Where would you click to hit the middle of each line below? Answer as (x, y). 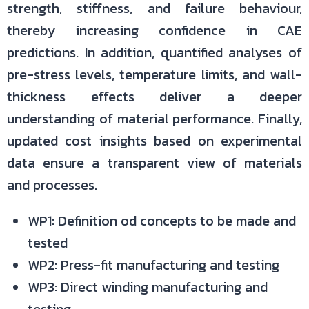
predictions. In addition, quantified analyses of (154, 52)
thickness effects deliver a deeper (154, 97)
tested (48, 243)
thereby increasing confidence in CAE (154, 30)
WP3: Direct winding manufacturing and (148, 287)
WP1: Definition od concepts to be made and (162, 221)
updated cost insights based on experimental (154, 141)
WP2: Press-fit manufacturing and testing (153, 265)
